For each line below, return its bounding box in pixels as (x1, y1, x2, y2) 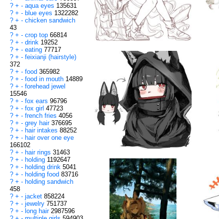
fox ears (25, 97, 50, 105)
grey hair (25, 119, 51, 127)
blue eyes (25, 9, 54, 17)
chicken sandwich (25, 17, 75, 24)
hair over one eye (25, 134, 74, 142)
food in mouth (25, 75, 66, 83)
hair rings (25, 149, 53, 156)
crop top (25, 31, 50, 39)
